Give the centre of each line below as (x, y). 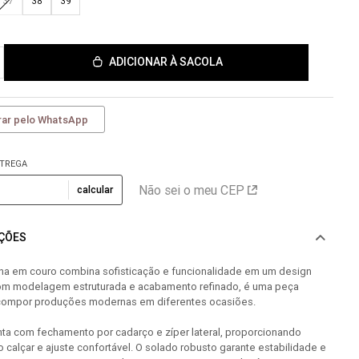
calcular (95, 189)
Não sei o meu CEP (192, 190)
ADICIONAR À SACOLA (165, 62)
